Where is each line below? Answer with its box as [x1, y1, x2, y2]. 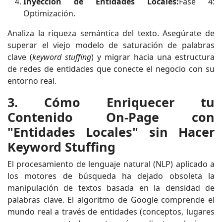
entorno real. [7, 75, 56, 86]
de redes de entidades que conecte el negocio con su [7, 63, 215, 74]
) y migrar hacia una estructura [91, 51, 215, 62]
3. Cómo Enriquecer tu [7, 93, 215, 111]
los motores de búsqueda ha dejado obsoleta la [7, 170, 215, 181]
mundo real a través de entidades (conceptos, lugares [7, 206, 215, 217]
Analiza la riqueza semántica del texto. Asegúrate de [7, 27, 215, 39]
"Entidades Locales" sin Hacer [7, 123, 215, 140]
